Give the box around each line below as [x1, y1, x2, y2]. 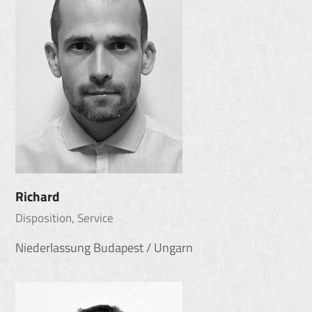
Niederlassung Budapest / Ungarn [15, 238, 194, 257]
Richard [15, 186, 60, 207]
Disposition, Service [15, 209, 114, 226]
